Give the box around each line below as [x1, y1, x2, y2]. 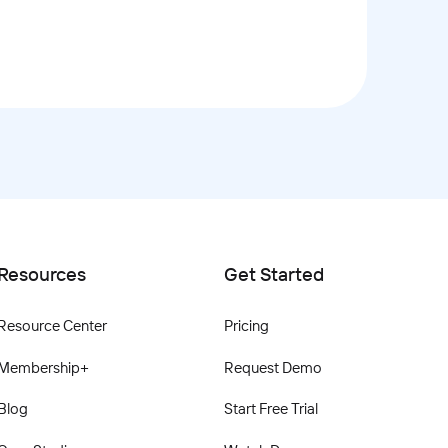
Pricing [223, 316, 269, 335]
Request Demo [223, 357, 322, 377]
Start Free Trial [223, 399, 318, 418]
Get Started [223, 261, 324, 286]
